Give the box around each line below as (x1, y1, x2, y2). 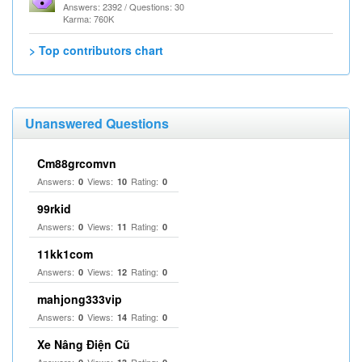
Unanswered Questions (25, 114, 169, 133)
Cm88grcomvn (37, 155, 116, 171)
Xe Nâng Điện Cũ (37, 336, 130, 352)
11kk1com (37, 246, 93, 262)
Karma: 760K (63, 12, 114, 25)
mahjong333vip (37, 291, 122, 307)
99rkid (37, 200, 71, 217)
